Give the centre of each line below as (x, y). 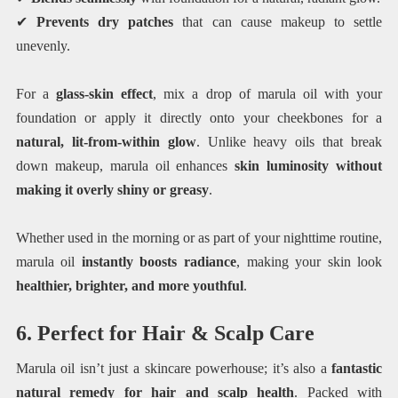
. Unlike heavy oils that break (289, 141)
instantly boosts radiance (159, 262)
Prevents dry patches (105, 21)
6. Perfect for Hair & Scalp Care (165, 334)
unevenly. (43, 45)
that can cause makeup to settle (278, 21)
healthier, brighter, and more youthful (129, 286)
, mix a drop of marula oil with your (268, 93)
